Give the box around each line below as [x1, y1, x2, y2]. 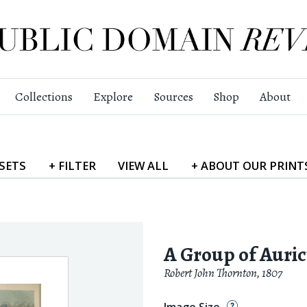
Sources [153, 88, 193, 106]
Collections [14, 88, 73, 106]
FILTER [58, 157, 96, 173]
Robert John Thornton [163, 264, 257, 281]
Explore [93, 88, 133, 106]
